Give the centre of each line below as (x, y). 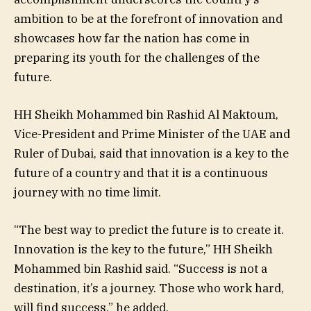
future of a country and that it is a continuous (141, 173)
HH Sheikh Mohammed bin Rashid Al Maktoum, (146, 115)
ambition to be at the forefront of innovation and (148, 19)
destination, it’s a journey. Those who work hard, (149, 288)
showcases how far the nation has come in (132, 39)
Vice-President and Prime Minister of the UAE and (152, 134)
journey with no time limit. (89, 193)
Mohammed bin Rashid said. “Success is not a (141, 269)
